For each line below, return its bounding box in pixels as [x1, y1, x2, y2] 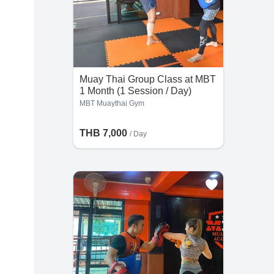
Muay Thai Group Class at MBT [79, 74, 216, 84]
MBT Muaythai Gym [79, 99, 144, 108]
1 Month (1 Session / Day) [79, 86, 191, 96]
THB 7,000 [79, 128, 130, 138]
